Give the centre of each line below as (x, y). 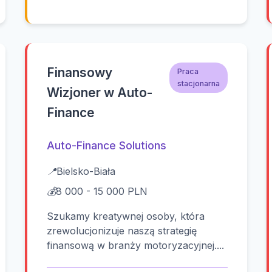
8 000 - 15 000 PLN (102, 192)
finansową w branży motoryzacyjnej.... (136, 246)
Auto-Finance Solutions (107, 146)
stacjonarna (198, 83)
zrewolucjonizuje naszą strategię (122, 231)
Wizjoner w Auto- (100, 93)
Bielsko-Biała (86, 172)
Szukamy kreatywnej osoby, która (126, 216)
